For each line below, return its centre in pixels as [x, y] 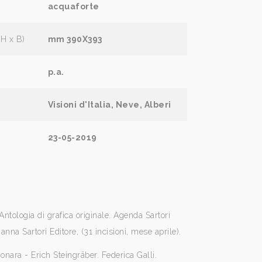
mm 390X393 [75, 39]
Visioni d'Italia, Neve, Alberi [109, 105]
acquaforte [73, 6]
